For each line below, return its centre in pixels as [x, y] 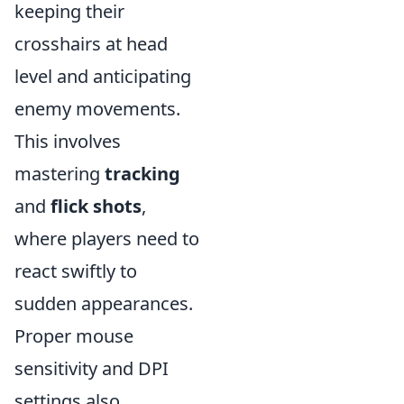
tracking [142, 173]
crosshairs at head [91, 43]
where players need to [107, 238]
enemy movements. [97, 108]
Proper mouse [74, 335]
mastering [60, 173]
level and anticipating [103, 76]
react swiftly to [76, 271]
